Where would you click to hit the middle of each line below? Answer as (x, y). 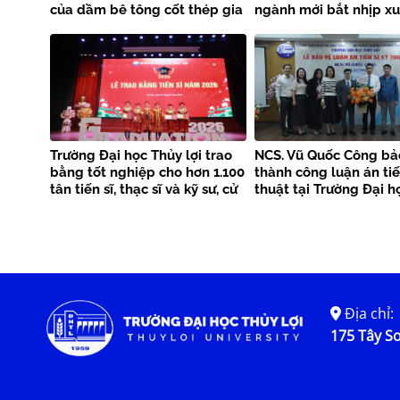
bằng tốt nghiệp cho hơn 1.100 (147, 173)
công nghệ (288, 27)
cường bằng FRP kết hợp (129, 27)
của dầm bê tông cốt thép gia (146, 10)
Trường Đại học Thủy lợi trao (141, 156)
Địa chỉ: (367, 314)
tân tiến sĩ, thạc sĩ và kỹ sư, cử (144, 190)
